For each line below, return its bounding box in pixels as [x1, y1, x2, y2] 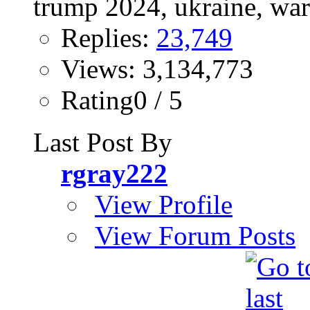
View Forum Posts [95, 220, 295, 250]
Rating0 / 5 [61, 84, 183, 115]
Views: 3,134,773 [61, 53, 253, 84]
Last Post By [33, 127, 172, 157]
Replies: [61, 22, 156, 53]
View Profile [95, 189, 232, 219]
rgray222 [61, 158, 167, 188]
